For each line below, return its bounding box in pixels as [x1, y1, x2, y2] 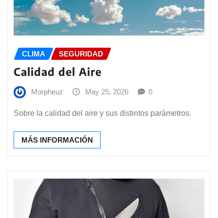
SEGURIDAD [59, 50, 103, 58]
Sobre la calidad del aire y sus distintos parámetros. [14, 109, 191, 117]
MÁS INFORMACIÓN [21, 135, 93, 144]
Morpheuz [31, 87, 63, 96]
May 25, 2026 [85, 87, 128, 96]
